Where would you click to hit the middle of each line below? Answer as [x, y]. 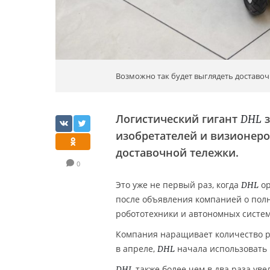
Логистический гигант [178, 119]
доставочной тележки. [177, 152]
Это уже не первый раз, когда [178, 185]
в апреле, [137, 249]
